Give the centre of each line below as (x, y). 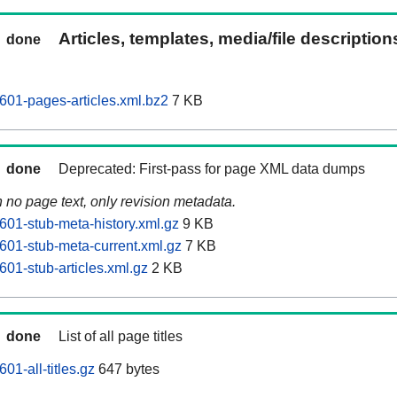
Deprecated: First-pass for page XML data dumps (212, 169)
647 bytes (127, 370)
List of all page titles (121, 337)
